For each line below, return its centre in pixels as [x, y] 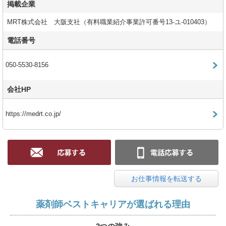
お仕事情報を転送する [166, 179]
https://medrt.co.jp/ [33, 114]
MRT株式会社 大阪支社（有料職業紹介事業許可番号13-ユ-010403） [110, 22]
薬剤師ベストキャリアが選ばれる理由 [113, 205]
